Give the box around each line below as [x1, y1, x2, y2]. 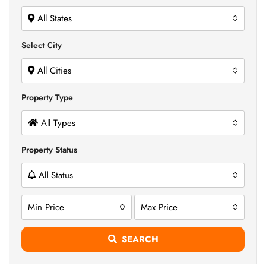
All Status [39, 169, 73, 182]
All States [37, 12, 72, 25]
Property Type [21, 91, 73, 103]
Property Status [21, 144, 77, 156]
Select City [21, 39, 62, 51]
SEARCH [121, 233, 159, 246]
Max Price [141, 201, 178, 214]
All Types [41, 116, 75, 129]
